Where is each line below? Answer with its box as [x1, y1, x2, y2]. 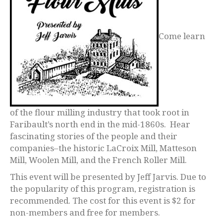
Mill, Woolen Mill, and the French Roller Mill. [10, 154, 187, 166]
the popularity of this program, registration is [10, 182, 195, 194]
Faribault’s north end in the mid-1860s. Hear [10, 118, 190, 130]
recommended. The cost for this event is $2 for [10, 194, 196, 206]
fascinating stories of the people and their [10, 130, 177, 142]
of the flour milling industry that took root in [10, 106, 189, 118]
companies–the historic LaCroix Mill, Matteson [10, 142, 197, 154]
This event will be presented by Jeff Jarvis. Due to [10, 170, 206, 182]
